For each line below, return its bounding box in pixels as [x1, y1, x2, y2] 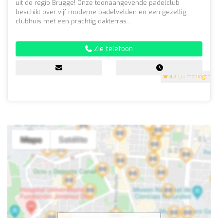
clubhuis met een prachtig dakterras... [16, 17, 131, 26]
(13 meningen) [177, 73, 213, 80]
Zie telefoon [92, 44, 133, 54]
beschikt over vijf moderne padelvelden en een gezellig [16, 8, 186, 17]
